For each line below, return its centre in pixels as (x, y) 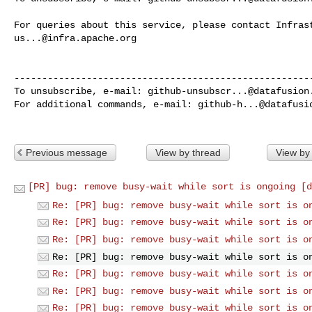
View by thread (188, 152)
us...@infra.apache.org (75, 38)
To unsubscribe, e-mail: (81, 91)
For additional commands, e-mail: (106, 104)
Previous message (67, 152)
